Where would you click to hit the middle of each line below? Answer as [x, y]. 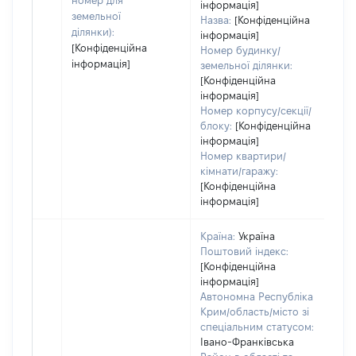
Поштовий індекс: [244, 251]
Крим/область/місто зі [255, 311]
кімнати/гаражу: [239, 171]
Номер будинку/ [240, 50]
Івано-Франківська [247, 342]
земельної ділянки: [246, 65]
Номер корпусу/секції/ [256, 110]
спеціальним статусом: [257, 327]
